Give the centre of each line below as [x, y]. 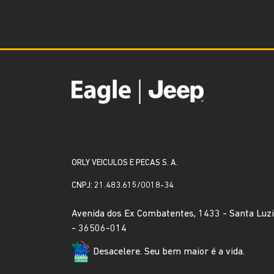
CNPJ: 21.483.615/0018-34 [123, 186]
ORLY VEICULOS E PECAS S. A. [125, 163]
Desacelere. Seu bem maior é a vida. [168, 252]
